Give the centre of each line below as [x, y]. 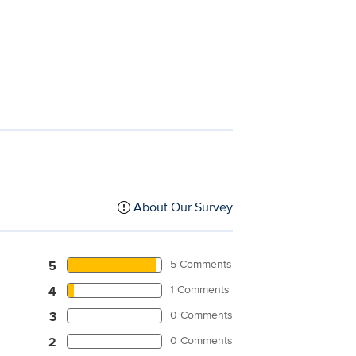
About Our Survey [184, 207]
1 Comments [200, 289]
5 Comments [201, 263]
